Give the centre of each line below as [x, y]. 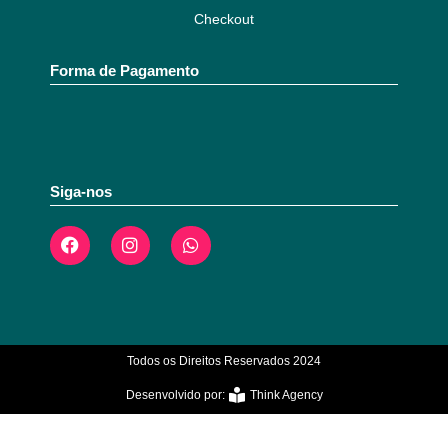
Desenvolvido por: [175, 394]
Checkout [224, 18]
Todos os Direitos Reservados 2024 [224, 361]
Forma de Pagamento [124, 70]
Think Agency [286, 394]
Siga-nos [81, 191]
